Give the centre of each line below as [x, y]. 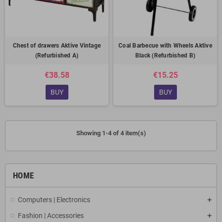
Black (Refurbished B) [165, 55]
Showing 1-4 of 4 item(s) [111, 133]
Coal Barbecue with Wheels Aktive [165, 46]
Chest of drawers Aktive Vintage [57, 46]
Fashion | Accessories [51, 216]
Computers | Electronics [54, 200]
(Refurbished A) [57, 55]
